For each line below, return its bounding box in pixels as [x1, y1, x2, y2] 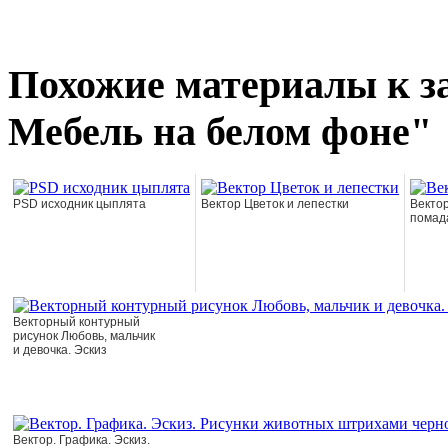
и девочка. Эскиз [13, 343, 107, 357]
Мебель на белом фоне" [8, 109, 432, 155]
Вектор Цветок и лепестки [201, 197, 349, 211]
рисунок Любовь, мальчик [13, 329, 155, 343]
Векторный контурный [13, 315, 140, 329]
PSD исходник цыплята [13, 197, 146, 211]
